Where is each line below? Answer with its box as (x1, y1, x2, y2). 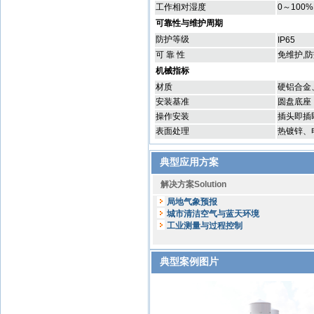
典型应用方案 (160, 156, 219, 168)
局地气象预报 (167, 197, 217, 207)
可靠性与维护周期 (156, 18, 223, 28)
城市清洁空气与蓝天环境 (167, 209, 259, 219)
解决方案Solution (156, 179, 228, 189)
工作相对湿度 (156, 2, 206, 12)
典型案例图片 (160, 256, 219, 267)
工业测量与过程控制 (167, 221, 243, 231)
